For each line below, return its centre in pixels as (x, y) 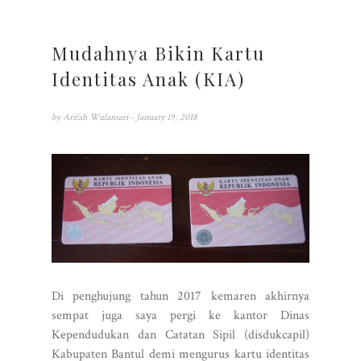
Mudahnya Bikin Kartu (158, 53)
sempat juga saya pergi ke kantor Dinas (180, 315)
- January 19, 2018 (164, 117)
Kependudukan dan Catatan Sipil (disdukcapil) (180, 334)
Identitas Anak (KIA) (148, 79)
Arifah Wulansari (97, 117)
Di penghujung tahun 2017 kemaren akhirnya (180, 296)
